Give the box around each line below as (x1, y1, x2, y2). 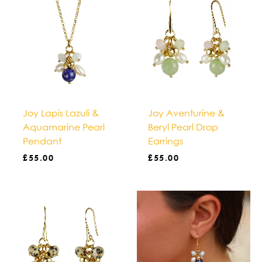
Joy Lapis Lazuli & (23, 106, 99, 119)
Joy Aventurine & (148, 106, 225, 119)
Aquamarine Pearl (23, 120, 105, 133)
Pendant (23, 135, 62, 147)
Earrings (148, 135, 184, 147)
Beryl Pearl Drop (148, 120, 219, 133)
